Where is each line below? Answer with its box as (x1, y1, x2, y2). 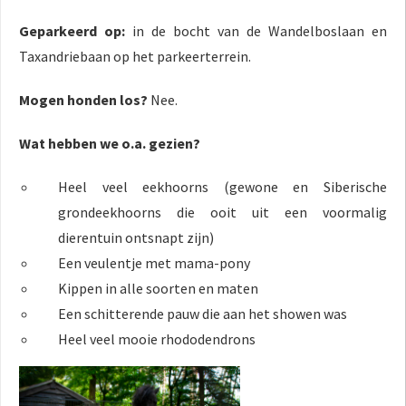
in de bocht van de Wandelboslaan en (132, 22, 387, 41)
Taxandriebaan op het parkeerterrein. (19, 47, 251, 66)
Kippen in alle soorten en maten (58, 279, 259, 298)
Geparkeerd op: (19, 22, 132, 41)
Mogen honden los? (19, 91, 150, 110)
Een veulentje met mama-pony (58, 254, 251, 273)
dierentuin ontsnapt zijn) (58, 228, 215, 247)
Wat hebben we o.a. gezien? (19, 134, 200, 153)
